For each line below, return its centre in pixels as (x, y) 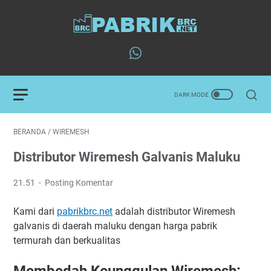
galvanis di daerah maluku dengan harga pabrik (115, 226)
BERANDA (30, 132)
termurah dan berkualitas (67, 240)
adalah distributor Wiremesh (174, 211)
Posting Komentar (79, 183)
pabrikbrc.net (85, 211)
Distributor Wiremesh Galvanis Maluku (127, 157)
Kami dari (35, 211)
